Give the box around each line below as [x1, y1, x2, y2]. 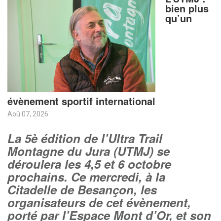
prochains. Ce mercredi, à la [7, 168, 165, 185]
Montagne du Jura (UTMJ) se [7, 143, 170, 159]
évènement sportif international [7, 94, 155, 108]
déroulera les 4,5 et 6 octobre [7, 155, 171, 172]
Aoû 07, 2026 [7, 110, 48, 118]
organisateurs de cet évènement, [7, 194, 191, 211]
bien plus [165, 1, 209, 15]
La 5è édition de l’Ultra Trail [7, 130, 162, 147]
